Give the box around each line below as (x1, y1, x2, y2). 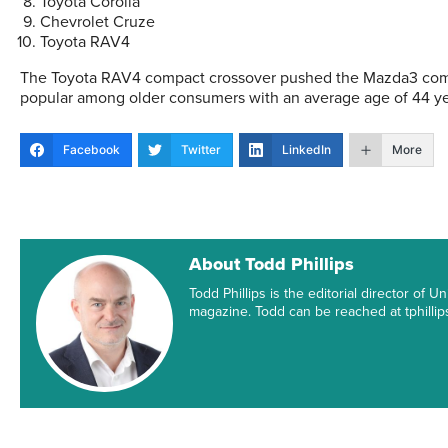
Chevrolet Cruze (40, 12, 155, 32)
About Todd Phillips (189, 253, 355, 275)
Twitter (181, 142, 221, 157)
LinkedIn (282, 142, 331, 157)
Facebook (63, 142, 120, 157)
